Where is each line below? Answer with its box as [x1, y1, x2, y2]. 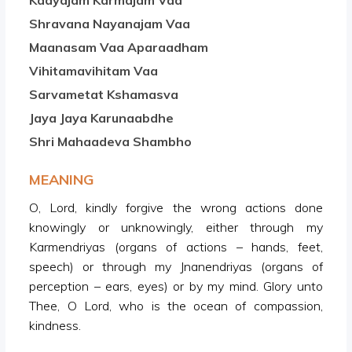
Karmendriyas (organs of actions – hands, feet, [29, 239, 323, 255]
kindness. [29, 317, 82, 334]
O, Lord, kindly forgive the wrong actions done [29, 200, 323, 216]
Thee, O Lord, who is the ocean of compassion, [29, 298, 323, 314]
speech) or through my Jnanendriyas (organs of [29, 258, 323, 275]
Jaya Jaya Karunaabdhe [29, 110, 174, 126]
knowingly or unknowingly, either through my [29, 219, 323, 236]
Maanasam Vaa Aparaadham [29, 39, 209, 56]
